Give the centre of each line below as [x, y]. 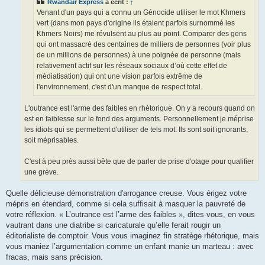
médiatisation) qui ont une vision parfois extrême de [119, 76]
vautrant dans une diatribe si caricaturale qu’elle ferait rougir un [113, 225]
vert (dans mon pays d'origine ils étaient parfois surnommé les [136, 23]
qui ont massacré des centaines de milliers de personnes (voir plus [144, 44]
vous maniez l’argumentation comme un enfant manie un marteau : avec [130, 247]
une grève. [41, 172]
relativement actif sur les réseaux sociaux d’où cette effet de [132, 65]
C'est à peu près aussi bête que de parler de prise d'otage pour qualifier [139, 162]
